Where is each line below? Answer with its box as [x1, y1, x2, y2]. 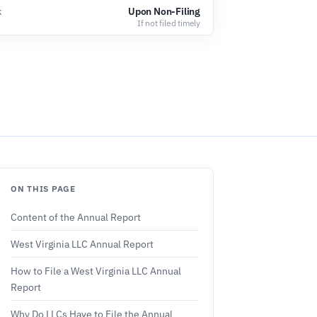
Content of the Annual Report [11, 210, 141, 224]
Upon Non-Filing [128, 5, 200, 18]
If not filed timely [137, 18, 200, 28]
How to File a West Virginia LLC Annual [11, 264, 181, 277]
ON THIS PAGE [11, 183, 76, 194]
